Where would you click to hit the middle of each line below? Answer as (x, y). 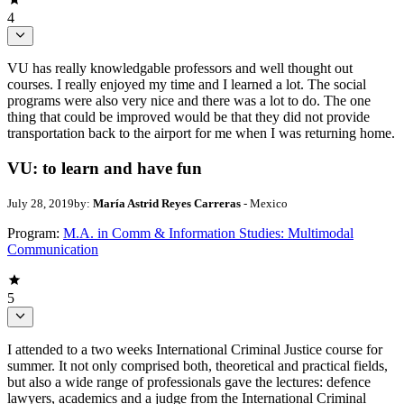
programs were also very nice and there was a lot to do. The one (189, 100)
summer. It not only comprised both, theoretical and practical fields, (197, 365)
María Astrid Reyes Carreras (167, 204)
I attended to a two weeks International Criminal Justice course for (195, 349)
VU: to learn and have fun (105, 168)
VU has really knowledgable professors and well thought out (180, 68)
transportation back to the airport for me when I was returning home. (201, 133)
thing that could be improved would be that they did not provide (188, 116)
